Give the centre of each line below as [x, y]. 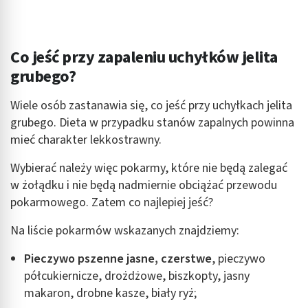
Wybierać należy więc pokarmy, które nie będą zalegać [149, 168]
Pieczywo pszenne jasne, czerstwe [118, 258]
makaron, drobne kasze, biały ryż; [110, 293]
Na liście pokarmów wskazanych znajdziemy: [125, 230]
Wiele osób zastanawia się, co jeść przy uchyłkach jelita [151, 105]
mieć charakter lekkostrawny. [86, 140]
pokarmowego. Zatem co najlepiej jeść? [112, 202]
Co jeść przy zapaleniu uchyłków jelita [144, 57]
